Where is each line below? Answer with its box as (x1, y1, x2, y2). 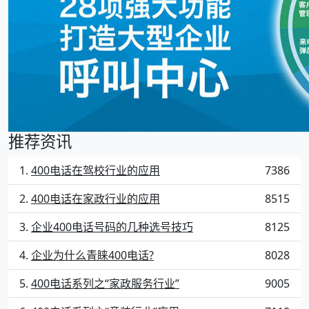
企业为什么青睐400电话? (31, 247, 154, 263)
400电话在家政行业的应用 (31, 190, 160, 206)
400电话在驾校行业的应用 (31, 162, 160, 178)
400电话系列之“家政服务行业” (31, 275, 179, 291)
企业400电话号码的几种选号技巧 (31, 219, 193, 235)
